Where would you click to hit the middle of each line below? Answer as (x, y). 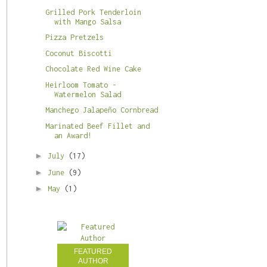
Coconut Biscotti (78, 53)
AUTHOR (93, 261)
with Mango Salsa (87, 21)
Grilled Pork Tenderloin (93, 12)
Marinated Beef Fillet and (97, 126)
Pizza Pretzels (74, 38)
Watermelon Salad (87, 94)
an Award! (73, 135)
